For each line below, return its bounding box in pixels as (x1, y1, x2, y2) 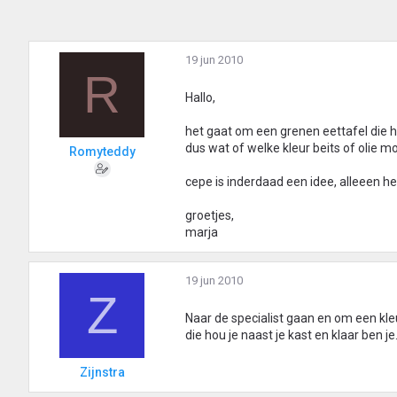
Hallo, (185, 90, 215, 105)
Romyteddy (68, 144, 136, 160)
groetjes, (185, 208, 234, 223)
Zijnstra (79, 365, 125, 380)
